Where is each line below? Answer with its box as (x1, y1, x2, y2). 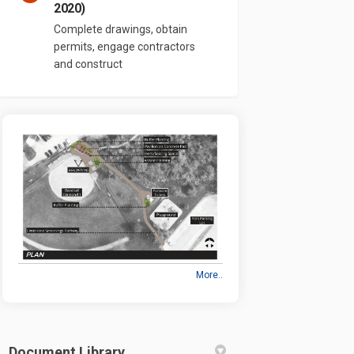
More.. (196, 269, 224, 281)
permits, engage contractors (54, 40, 196, 53)
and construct (54, 57, 123, 70)
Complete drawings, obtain (54, 22, 188, 36)
